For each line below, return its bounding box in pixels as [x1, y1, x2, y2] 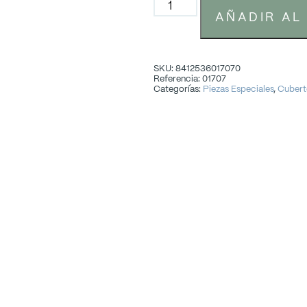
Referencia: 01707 [153, 72, 226, 84]
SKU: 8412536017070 [153, 62, 241, 74]
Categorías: [153, 82, 203, 95]
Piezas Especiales [203, 82, 273, 95]
